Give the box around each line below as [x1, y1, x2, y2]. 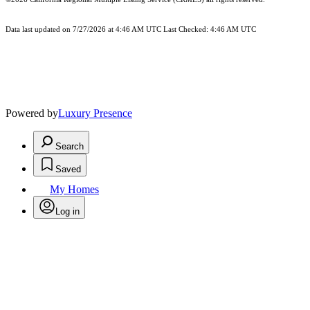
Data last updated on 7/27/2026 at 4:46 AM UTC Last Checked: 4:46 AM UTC [6, 26, 256, 34]
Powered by [6, 107, 58, 120]
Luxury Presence [58, 107, 132, 120]
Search [55, 141, 84, 152]
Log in [55, 206, 80, 217]
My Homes [50, 183, 99, 196]
